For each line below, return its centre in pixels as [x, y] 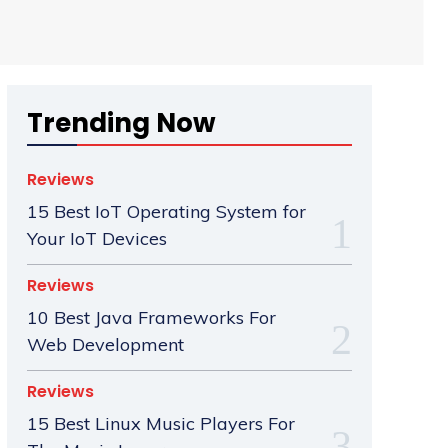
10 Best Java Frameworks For [151, 318]
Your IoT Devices [96, 239]
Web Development [105, 345]
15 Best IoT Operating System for [166, 212]
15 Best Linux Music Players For [160, 424]
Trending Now [121, 123]
